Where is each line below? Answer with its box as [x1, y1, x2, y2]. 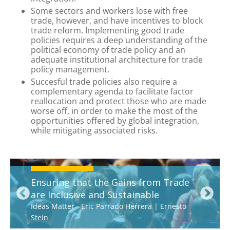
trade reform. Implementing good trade [31, 24, 184, 36]
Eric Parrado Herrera [81, 201, 152, 211]
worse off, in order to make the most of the [31, 105, 198, 117]
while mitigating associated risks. [31, 124, 158, 136]
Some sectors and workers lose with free [31, 5, 188, 16]
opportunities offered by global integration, [31, 114, 199, 126]
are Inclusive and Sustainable [31, 188, 159, 201]
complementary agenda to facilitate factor [31, 85, 194, 97]
